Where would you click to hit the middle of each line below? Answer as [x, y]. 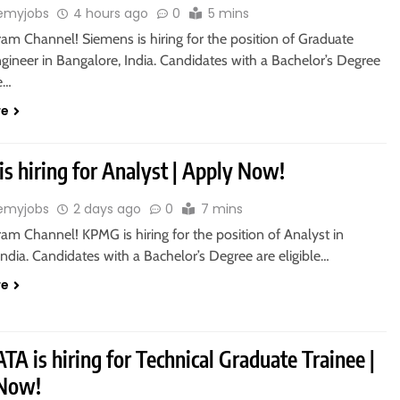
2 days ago [108, 209]
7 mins [222, 209]
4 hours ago [111, 13]
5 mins [229, 13]
